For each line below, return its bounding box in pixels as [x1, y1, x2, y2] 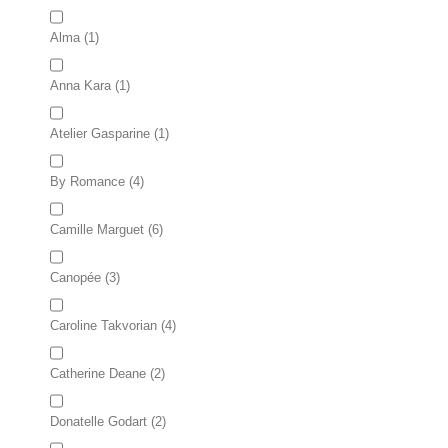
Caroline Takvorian [50, 318, 157, 333]
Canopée [50, 270, 101, 285]
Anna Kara [50, 78, 111, 93]
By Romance [50, 174, 125, 189]
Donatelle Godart [50, 414, 147, 429]
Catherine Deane [50, 366, 146, 381]
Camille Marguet [50, 222, 144, 237]
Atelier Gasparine [50, 126, 150, 141]
